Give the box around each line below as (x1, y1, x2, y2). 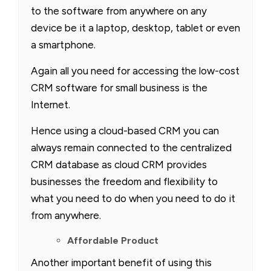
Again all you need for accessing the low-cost (31, 64, 240, 77)
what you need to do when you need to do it (31, 192, 235, 204)
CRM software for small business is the (31, 81, 207, 94)
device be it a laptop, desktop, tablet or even (31, 21, 240, 34)
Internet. (31, 98, 70, 111)
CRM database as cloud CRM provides (31, 158, 207, 171)
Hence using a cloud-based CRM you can (31, 124, 219, 137)
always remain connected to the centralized (31, 141, 232, 154)
